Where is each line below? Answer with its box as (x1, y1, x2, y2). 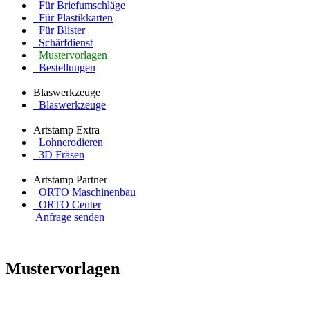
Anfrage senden (35, 210, 104, 223)
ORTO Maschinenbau (33, 185, 136, 198)
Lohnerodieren (33, 136, 103, 148)
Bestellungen (33, 61, 95, 73)
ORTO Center (33, 198, 101, 210)
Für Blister (33, 24, 85, 36)
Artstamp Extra (33, 123, 100, 136)
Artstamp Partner (33, 173, 107, 185)
